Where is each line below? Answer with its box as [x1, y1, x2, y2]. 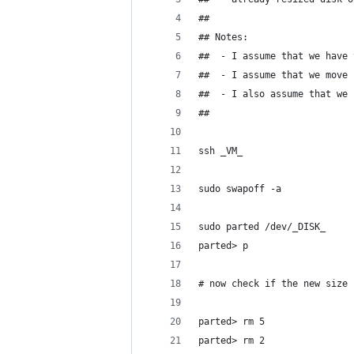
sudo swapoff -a [198, 183, 281, 194]
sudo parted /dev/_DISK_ [198, 221, 326, 232]
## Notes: [198, 32, 248, 43]
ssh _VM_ [198, 145, 243, 156]
